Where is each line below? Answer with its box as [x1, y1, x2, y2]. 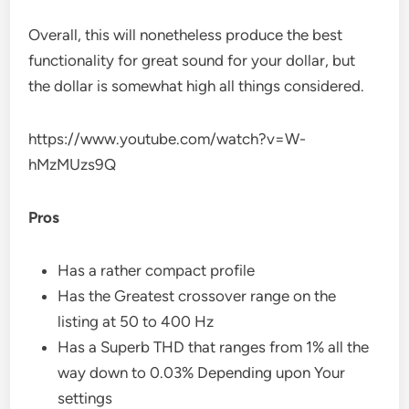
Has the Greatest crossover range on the [58, 286, 337, 305]
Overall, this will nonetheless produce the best [28, 25, 343, 44]
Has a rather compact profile [58, 260, 256, 279]
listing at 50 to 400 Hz [58, 311, 215, 330]
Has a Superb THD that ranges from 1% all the [58, 337, 370, 356]
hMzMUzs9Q [28, 154, 117, 173]
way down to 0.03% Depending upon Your [58, 362, 346, 382]
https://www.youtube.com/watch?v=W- [28, 129, 307, 148]
